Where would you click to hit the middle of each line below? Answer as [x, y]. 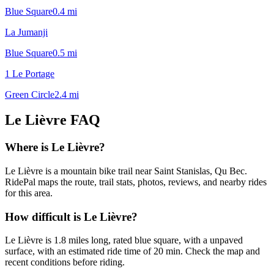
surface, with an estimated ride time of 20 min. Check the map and [132, 251]
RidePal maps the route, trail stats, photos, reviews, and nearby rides [136, 182]
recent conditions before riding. [65, 262]
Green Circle [30, 94]
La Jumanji [26, 32]
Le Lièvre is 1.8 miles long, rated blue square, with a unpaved [124, 240]
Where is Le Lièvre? [55, 147]
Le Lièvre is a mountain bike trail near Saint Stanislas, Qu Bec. [126, 171]
